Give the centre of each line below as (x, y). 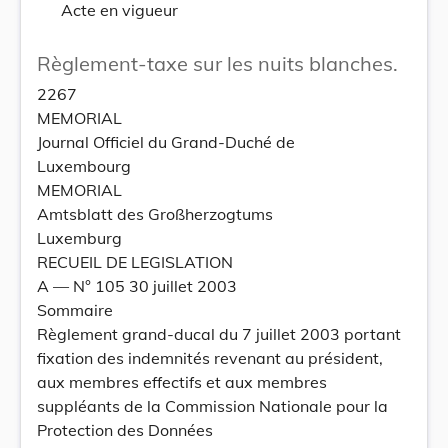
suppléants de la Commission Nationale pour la (212, 406)
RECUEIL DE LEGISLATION (135, 262)
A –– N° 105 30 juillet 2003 (137, 286)
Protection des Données (125, 430)
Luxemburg (79, 238)
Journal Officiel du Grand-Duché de (166, 142)
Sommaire (75, 310)
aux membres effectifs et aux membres (182, 382)
